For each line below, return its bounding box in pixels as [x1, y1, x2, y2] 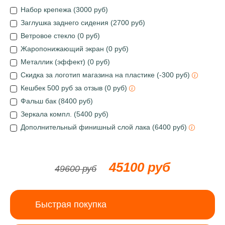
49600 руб [55, 164, 96, 174]
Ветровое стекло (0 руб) [21, 32, 100, 40]
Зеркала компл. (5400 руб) [21, 110, 108, 118]
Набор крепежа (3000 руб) [21, 6, 108, 14]
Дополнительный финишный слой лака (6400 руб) [21, 123, 189, 131]
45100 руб [109, 160, 170, 175]
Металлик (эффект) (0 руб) [21, 58, 110, 66]
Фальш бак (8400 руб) [21, 97, 93, 105]
